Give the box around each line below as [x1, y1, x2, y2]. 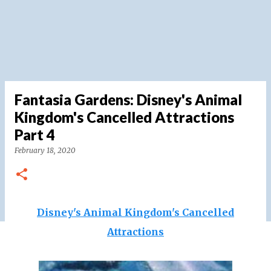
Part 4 [15, 126, 55, 143]
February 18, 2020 [15, 146, 76, 155]
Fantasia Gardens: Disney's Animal [15, 91, 242, 108]
